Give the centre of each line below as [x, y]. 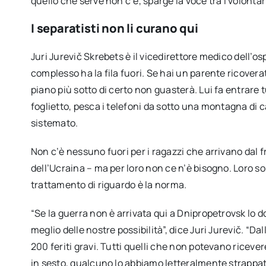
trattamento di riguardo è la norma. [109, 184]
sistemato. [54, 123]
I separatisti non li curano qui [114, 28]
